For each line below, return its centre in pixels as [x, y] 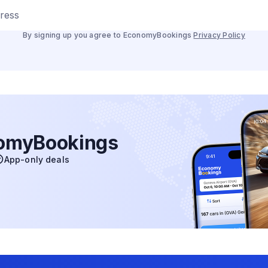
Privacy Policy [219, 35]
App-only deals [36, 159]
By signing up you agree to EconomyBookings [107, 35]
